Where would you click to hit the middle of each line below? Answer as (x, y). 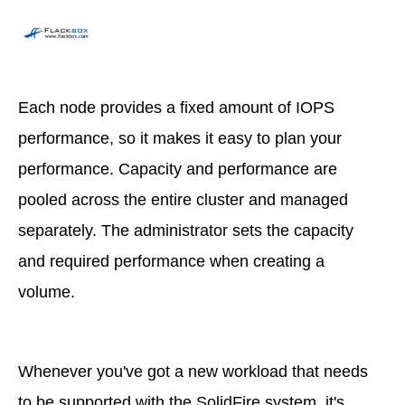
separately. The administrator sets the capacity (186, 230)
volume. (47, 292)
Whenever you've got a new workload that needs (193, 371)
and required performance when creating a (171, 261)
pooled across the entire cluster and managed (183, 199)
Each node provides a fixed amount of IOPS (176, 107)
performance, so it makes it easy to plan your (180, 138)
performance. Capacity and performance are (178, 169)
